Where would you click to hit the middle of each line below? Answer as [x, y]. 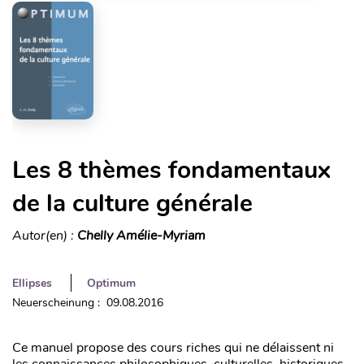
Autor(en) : [45, 235]
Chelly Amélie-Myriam [141, 235]
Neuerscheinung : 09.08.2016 [88, 302]
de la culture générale [132, 203]
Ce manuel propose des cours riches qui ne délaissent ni [173, 347]
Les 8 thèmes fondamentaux [171, 170]
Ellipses [32, 283]
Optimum [111, 283]
